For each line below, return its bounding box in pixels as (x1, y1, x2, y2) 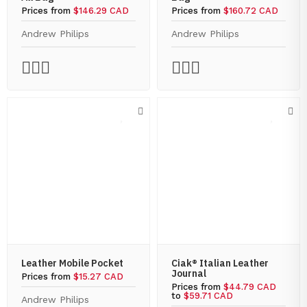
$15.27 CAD (73, 271, 123, 282)
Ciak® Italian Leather (171, 257, 269, 269)
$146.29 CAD (73, 5, 129, 16)
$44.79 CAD (223, 282, 276, 292)
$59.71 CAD (184, 291, 233, 301)
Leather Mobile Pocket (21, 257, 123, 269)
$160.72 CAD (223, 5, 278, 16)
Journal (171, 267, 206, 280)
